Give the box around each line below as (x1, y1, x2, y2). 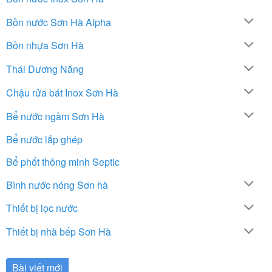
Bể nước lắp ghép (6, 132, 83, 146)
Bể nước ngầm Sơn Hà (6, 109, 104, 123)
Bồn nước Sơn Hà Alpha (6, 15, 111, 29)
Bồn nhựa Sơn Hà (6, 38, 84, 53)
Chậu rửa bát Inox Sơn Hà (6, 85, 118, 100)
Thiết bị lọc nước (6, 201, 78, 216)
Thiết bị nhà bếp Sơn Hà (6, 225, 111, 239)
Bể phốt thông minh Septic (6, 154, 120, 169)
